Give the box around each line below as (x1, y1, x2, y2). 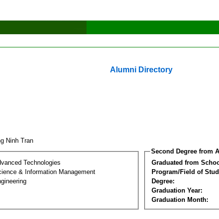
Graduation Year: (152, 186, 202, 194)
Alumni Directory (110, 66, 173, 74)
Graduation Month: (152, 196, 208, 203)
